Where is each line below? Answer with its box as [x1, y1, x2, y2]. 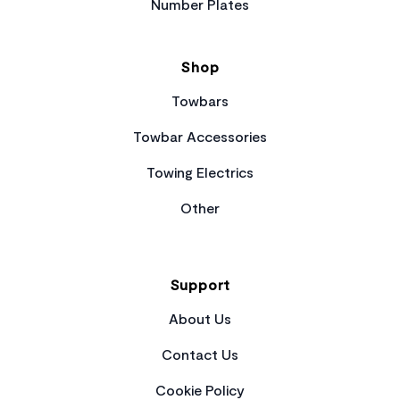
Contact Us [162, 346, 238, 362]
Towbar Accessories [133, 128, 267, 145]
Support [169, 276, 231, 293]
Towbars [171, 92, 229, 109]
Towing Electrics [146, 163, 254, 180]
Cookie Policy [155, 381, 245, 398]
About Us [169, 310, 231, 327]
